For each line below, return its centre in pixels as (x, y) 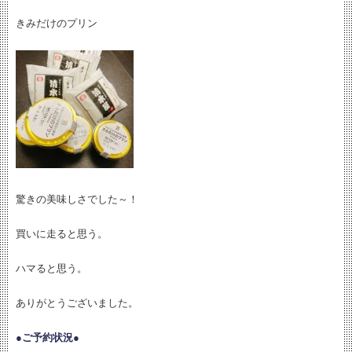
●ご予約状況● (48, 337)
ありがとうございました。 (77, 303)
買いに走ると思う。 (62, 234)
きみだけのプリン (57, 23)
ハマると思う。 (51, 268)
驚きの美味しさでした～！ (77, 199)
